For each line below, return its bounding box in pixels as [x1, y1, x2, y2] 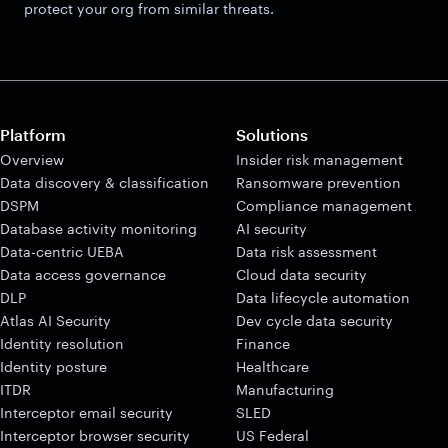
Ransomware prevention [236, 173, 401, 191]
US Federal [236, 426, 309, 444]
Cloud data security [236, 265, 367, 283]
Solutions [236, 124, 308, 144]
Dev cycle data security [236, 311, 393, 329]
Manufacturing [236, 380, 334, 398]
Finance [236, 334, 290, 352]
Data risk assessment [236, 242, 377, 260]
